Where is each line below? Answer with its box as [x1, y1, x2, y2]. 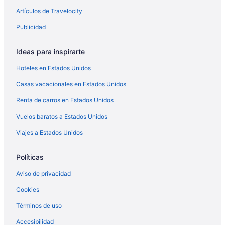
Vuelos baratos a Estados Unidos [16, 112, 107, 120]
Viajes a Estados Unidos [16, 128, 83, 136]
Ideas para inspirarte [16, 47, 85, 56]
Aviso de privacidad [16, 169, 71, 177]
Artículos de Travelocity [16, 7, 82, 15]
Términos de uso [16, 201, 62, 209]
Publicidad [16, 23, 46, 31]
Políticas [16, 152, 44, 161]
